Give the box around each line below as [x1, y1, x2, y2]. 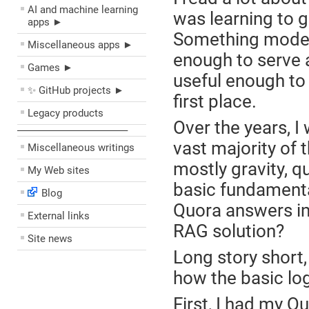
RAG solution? [172, 221, 284, 241]
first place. [172, 91, 257, 112]
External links [28, 210, 90, 222]
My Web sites [28, 164, 90, 177]
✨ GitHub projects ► [28, 84, 124, 97]
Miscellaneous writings [28, 141, 134, 154]
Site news [28, 232, 72, 245]
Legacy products [28, 107, 103, 119]
